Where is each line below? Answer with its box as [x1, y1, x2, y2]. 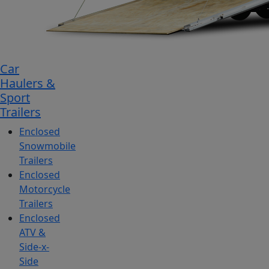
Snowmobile [19, 139, 76, 153]
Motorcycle [19, 183, 70, 196]
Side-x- [19, 240, 49, 254]
